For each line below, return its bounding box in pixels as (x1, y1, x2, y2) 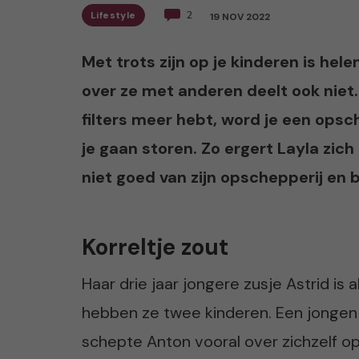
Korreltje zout (82, 232, 228, 262)
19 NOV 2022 (209, 10, 270, 23)
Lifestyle (91, 8, 136, 22)
